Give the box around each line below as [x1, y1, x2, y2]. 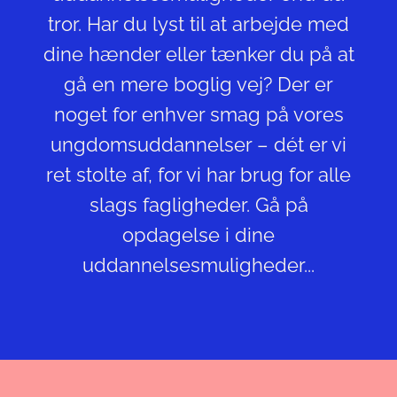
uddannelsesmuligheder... [82, 253, 315, 277]
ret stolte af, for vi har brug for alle [46, 163, 351, 187]
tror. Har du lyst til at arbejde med [48, 12, 349, 36]
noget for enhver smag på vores [53, 103, 344, 127]
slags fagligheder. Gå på [89, 193, 308, 217]
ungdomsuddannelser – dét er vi [51, 133, 346, 157]
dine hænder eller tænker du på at [43, 43, 354, 66]
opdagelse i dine [122, 223, 275, 247]
